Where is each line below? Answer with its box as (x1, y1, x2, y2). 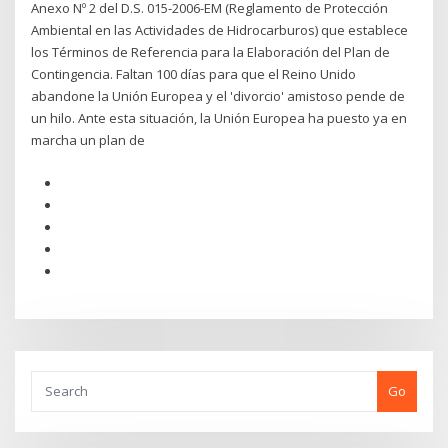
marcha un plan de (31, 131, 146, 150)
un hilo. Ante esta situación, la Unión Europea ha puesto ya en (31, 109, 408, 128)
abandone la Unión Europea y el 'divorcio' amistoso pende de (31, 87, 406, 106)
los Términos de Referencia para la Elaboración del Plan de (31, 43, 391, 62)
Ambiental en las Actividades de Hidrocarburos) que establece (31, 21, 409, 40)
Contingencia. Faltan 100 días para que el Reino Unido (31, 65, 357, 84)
